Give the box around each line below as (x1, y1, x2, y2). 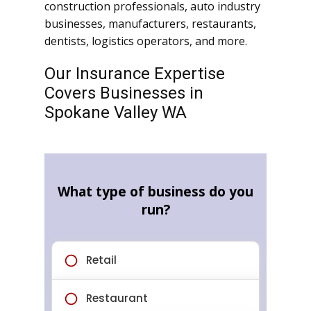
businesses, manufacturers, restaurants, (44, 16, 256, 32)
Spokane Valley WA (44, 103, 187, 123)
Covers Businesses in (44, 83, 203, 103)
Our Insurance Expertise (44, 64, 225, 84)
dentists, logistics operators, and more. (44, 33, 247, 49)
